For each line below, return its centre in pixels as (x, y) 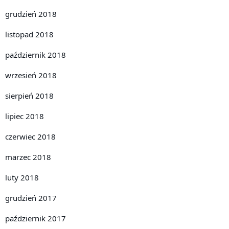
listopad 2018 (29, 35)
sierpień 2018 (29, 96)
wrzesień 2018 (31, 75)
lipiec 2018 (25, 116)
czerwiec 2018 (30, 137)
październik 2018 (36, 55)
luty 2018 (22, 178)
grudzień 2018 (31, 14)
